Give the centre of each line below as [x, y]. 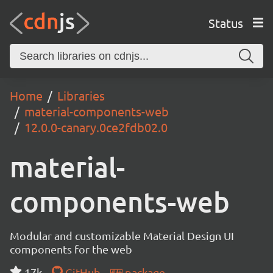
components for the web [71, 249]
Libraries [81, 95]
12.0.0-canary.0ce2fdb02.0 [96, 127]
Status [225, 23]
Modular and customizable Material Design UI [122, 236]
